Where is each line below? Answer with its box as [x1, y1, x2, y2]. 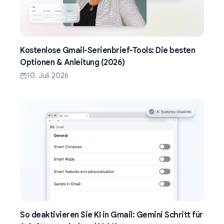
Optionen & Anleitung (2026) [20, 57, 125, 67]
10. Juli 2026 [27, 71, 68, 80]
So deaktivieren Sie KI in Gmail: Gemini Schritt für [20, 210, 203, 220]
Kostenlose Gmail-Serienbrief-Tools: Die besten [20, 45, 195, 55]
